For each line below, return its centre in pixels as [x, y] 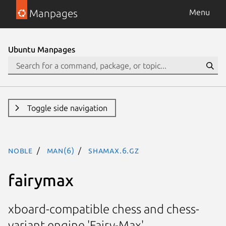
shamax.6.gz [114, 150]
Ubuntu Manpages [42, 49]
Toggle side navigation [67, 108]
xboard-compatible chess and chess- [104, 209]
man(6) [61, 150]
